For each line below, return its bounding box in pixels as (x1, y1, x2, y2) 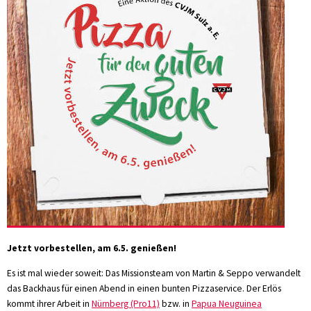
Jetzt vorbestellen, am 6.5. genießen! (7, 242, 176, 255)
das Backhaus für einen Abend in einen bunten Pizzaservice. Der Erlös (7, 282, 281, 294)
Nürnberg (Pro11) (92, 297, 160, 310)
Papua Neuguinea (192, 297, 262, 310)
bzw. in (160, 297, 192, 310)
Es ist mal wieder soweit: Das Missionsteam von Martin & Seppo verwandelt (7, 267, 301, 279)
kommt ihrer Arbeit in (7, 297, 92, 310)
